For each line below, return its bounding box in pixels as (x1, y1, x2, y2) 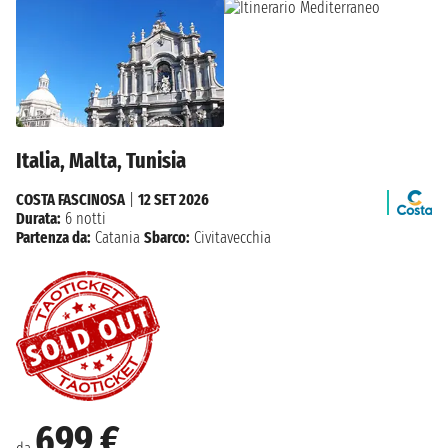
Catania (95, 228, 140, 248)
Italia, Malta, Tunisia (16, 147, 186, 175)
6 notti (61, 209, 106, 229)
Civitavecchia (190, 228, 271, 248)
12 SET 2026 (138, 190, 209, 210)
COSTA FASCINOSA (16, 190, 125, 210)
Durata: (16, 209, 61, 229)
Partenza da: (16, 228, 91, 248)
